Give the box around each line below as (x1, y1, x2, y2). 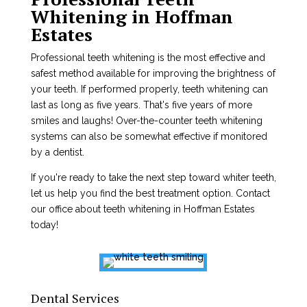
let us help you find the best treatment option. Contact (30, 188, 270, 199)
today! (30, 219, 58, 230)
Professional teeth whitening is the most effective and (30, 52, 265, 63)
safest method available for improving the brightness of (30, 68, 275, 79)
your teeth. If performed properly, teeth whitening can (30, 84, 268, 95)
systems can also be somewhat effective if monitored (30, 131, 267, 142)
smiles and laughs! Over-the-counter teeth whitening (30, 115, 262, 126)
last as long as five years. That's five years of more (30, 99, 252, 110)
